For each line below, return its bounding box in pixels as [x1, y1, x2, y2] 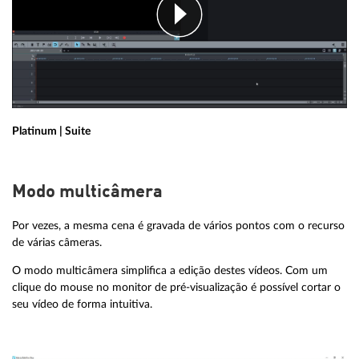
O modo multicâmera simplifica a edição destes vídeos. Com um [12, 264, 328, 276]
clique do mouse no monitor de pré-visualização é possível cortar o [12, 280, 341, 293]
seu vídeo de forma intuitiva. [12, 297, 152, 310]
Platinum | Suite [12, 125, 91, 138]
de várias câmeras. [12, 236, 102, 249]
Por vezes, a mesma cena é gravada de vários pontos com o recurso [12, 220, 345, 232]
